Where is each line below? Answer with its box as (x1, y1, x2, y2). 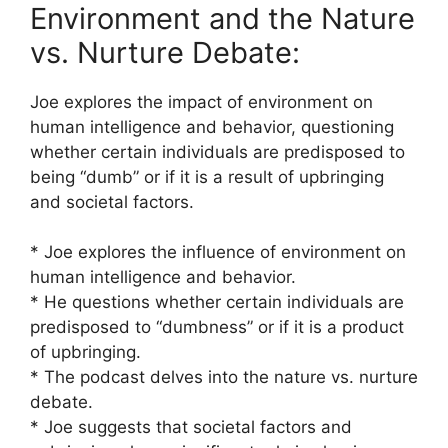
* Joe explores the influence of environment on (30, 242, 406, 262)
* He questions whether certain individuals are (30, 292, 404, 312)
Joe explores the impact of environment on (30, 91, 373, 112)
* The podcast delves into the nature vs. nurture (30, 367, 418, 387)
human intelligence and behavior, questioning (30, 116, 394, 137)
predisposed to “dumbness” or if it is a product (30, 317, 404, 337)
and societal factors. (30, 191, 194, 212)
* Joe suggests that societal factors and (30, 417, 352, 437)
